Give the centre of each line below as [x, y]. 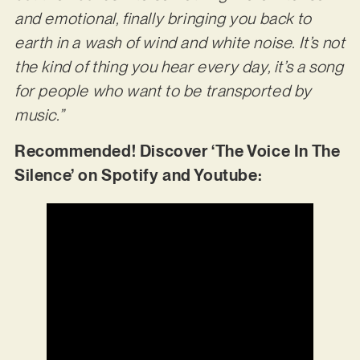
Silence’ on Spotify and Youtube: [140, 175]
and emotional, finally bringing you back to [163, 19]
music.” [39, 115]
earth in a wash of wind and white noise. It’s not [180, 43]
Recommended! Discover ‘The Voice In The [177, 151]
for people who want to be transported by [163, 91]
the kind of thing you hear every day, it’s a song [179, 67]
